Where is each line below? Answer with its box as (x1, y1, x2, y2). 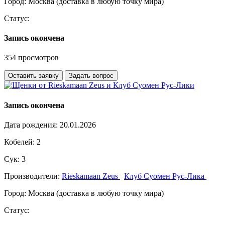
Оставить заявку (8, 72, 59, 80)
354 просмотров (4, 53, 59, 62)
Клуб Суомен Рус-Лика (124, 171, 206, 180)
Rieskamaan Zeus (62, 171, 120, 180)
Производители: (4, 171, 62, 180)
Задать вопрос (69, 72, 114, 80)
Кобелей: (4, 137, 35, 146)
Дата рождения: (4, 120, 60, 129)
